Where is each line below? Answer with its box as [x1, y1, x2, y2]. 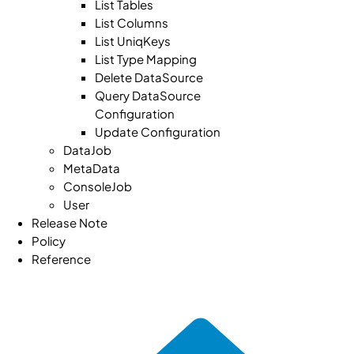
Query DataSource [95, 88, 201, 103]
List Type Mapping [95, 51, 197, 66]
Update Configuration [95, 124, 220, 139]
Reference [32, 251, 91, 266]
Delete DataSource [95, 70, 203, 85]
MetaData [63, 160, 120, 175]
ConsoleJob [63, 179, 132, 194]
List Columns [95, 15, 168, 30]
